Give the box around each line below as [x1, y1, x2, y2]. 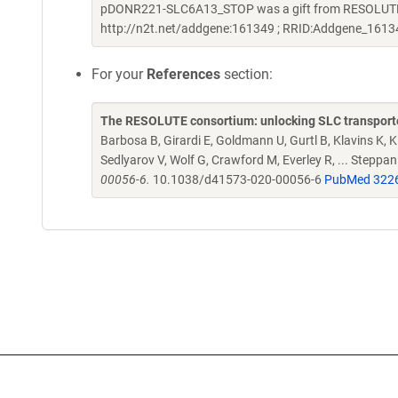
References [147, 66, 220, 83]
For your [92, 66, 147, 83]
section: [220, 66, 273, 83]
